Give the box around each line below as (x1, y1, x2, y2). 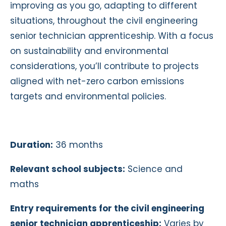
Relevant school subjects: (10, 163, 125, 176)
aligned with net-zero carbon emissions (10, 75, 184, 88)
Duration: (10, 139, 53, 151)
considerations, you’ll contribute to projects (10, 60, 199, 73)
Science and (125, 163, 183, 176)
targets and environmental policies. (10, 90, 166, 103)
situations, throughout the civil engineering (10, 15, 198, 27)
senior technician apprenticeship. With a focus (10, 30, 213, 42)
